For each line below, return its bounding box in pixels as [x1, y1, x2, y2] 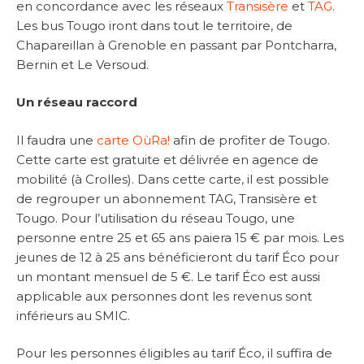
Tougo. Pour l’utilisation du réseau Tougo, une [16, 210, 295, 226]
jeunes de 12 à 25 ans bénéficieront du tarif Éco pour [16, 249, 339, 265]
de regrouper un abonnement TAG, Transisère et [16, 190, 317, 206]
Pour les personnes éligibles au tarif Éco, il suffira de [16, 345, 332, 362]
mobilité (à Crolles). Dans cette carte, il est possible [16, 171, 329, 187]
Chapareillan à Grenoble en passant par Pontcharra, [16, 37, 336, 53]
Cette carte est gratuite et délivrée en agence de [16, 151, 318, 167]
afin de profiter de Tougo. [170, 132, 330, 148]
